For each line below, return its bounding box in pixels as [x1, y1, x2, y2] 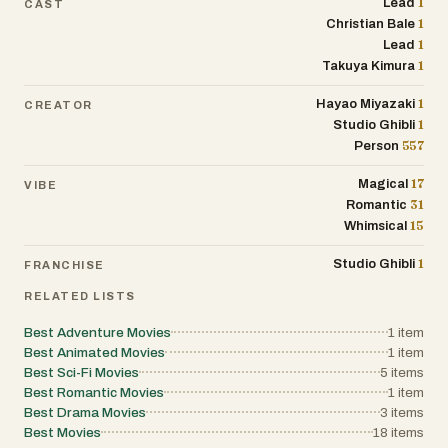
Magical [358, 177, 409, 191]
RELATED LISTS [24, 290, 137, 302]
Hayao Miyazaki [316, 97, 416, 111]
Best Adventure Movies [24, 325, 171, 340]
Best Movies [24, 425, 101, 440]
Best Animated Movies [24, 345, 165, 360]
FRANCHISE [24, 258, 105, 271]
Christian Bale [326, 17, 416, 31]
